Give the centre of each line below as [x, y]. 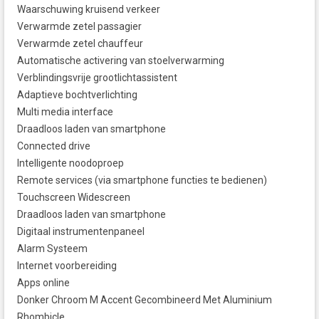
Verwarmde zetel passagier [79, 27]
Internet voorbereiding [67, 266]
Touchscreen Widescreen [74, 198]
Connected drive [54, 146]
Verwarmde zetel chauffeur [80, 44]
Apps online [43, 283]
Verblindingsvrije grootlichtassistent [97, 78]
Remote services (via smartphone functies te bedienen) [142, 181]
